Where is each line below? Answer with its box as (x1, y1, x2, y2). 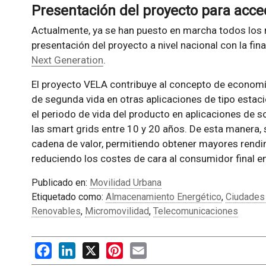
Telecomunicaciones (153, 205, 238, 217)
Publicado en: (31, 176, 90, 188)
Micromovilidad (84, 205, 149, 217)
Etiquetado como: (31, 191, 106, 202)
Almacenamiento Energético (105, 191, 221, 202)
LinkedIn (75, 242, 111, 254)
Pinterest (122, 242, 161, 254)
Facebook (51, 242, 93, 254)
